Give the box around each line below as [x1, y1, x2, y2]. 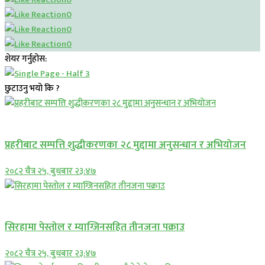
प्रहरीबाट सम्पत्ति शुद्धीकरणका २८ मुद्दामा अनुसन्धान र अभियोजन [5, 135, 246, 153]
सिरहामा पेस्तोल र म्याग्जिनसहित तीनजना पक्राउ [5, 218, 185, 236]
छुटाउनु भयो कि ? [5, 81, 60, 96]
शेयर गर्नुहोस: [5, 51, 47, 67]
